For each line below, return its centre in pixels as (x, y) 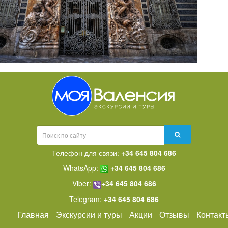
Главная (33, 214)
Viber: (82, 183)
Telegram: (87, 199)
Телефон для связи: (87, 152)
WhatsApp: (81, 168)
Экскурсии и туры (89, 214)
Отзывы (174, 214)
